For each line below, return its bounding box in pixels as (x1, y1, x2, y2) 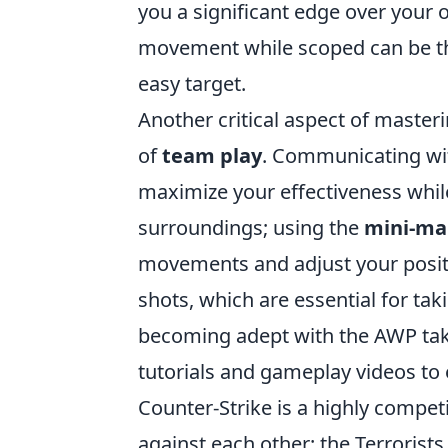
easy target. (138, 70, 246, 97)
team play (162, 142, 262, 169)
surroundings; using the (138, 214, 364, 241)
